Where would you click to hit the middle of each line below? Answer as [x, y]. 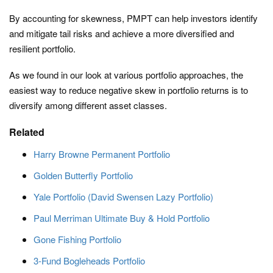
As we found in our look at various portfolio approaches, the [126, 75]
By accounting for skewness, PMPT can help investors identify [133, 18]
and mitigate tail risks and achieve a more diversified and [122, 34]
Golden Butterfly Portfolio [83, 175]
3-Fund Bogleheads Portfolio [89, 261]
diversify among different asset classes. [88, 105]
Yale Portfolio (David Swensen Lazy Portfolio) [123, 197]
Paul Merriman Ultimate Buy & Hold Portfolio [122, 218]
